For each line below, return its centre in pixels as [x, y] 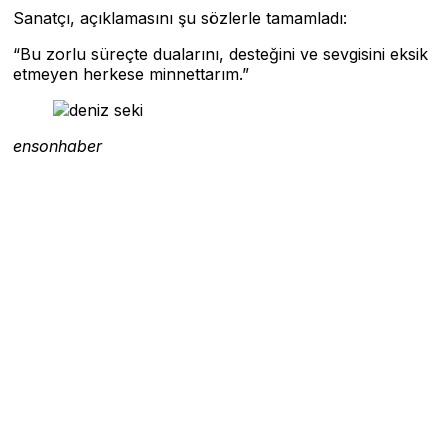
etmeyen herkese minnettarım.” [131, 74]
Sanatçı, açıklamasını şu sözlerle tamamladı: [180, 18]
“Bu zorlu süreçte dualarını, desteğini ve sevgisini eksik [220, 54]
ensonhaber [57, 146]
